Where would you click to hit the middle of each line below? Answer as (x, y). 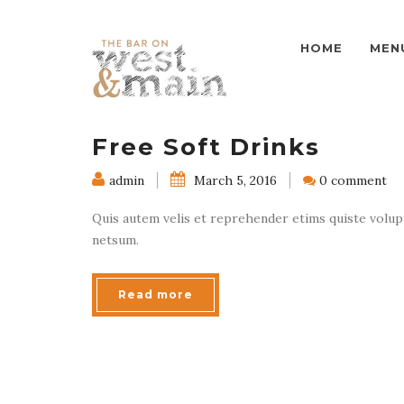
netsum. (115, 240)
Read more (156, 294)
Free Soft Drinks (206, 147)
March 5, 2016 (234, 180)
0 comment (353, 180)
